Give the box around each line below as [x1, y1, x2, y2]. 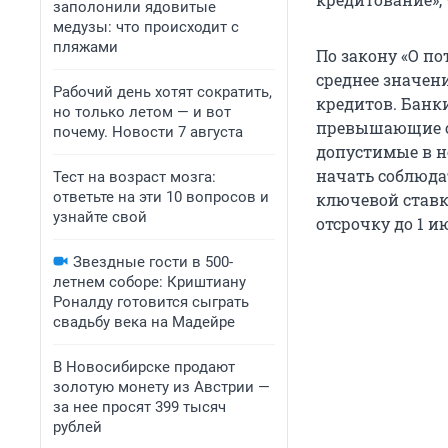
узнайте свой [53, 208, 147, 226]
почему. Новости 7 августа [53, 123, 243, 141]
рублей [53, 418, 102, 436]
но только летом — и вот [53, 103, 231, 121]
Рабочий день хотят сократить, [53, 83, 272, 101]
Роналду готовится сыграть [53, 293, 249, 311]
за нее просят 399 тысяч [53, 398, 226, 416]
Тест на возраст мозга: [53, 168, 216, 186]
